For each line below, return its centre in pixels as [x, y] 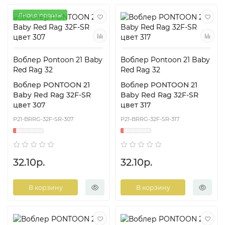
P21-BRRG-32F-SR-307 [43, 119]
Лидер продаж [40, 15]
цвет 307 [29, 105]
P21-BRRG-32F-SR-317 [150, 119]
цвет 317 [136, 105]
